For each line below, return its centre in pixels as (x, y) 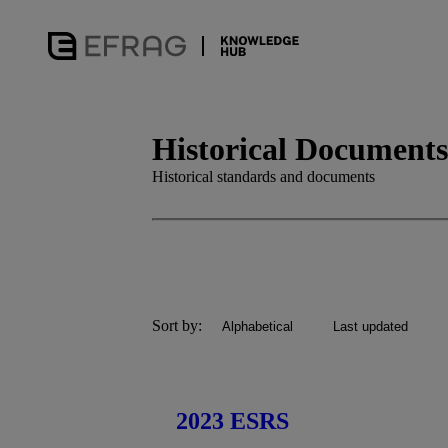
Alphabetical (257, 326)
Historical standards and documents (263, 176)
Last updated (370, 326)
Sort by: (177, 326)
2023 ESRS (232, 420)
